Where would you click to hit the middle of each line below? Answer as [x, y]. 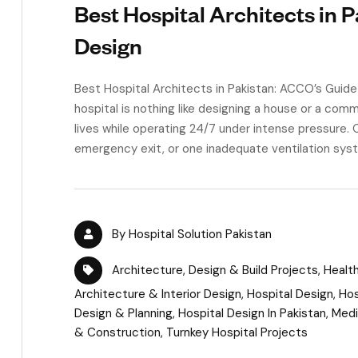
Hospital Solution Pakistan [200, 234]
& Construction [117, 332]
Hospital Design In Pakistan [252, 313]
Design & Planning [123, 313]
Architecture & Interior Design [158, 294]
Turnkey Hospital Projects [237, 332]
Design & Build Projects [253, 270]
